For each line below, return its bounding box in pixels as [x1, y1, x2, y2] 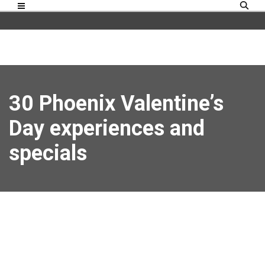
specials [9, 141, 87, 166]
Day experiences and [9, 116, 205, 141]
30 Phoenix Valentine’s [9, 91, 224, 116]
